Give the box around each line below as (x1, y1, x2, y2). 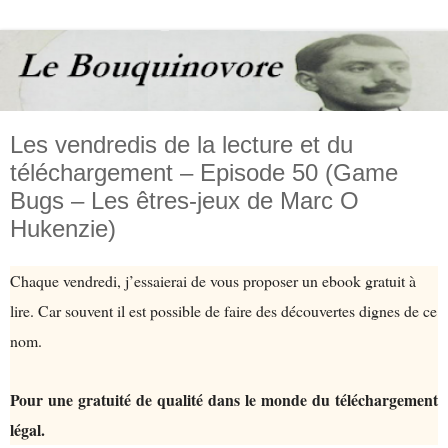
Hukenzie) (10, 214, 116, 242)
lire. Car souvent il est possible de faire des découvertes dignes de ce (10, 300, 437, 322)
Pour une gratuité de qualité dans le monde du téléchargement (10, 388, 438, 412)
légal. (10, 418, 50, 442)
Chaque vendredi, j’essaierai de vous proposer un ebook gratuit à (10, 270, 416, 292)
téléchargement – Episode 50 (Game (10, 158, 398, 186)
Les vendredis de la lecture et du (10, 130, 353, 158)
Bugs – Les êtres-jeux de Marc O (10, 186, 359, 214)
